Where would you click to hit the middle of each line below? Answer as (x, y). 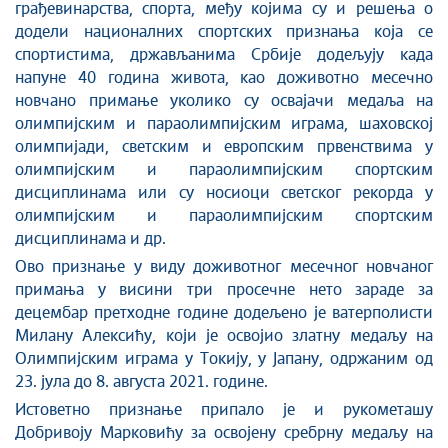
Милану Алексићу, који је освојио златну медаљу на (224, 336)
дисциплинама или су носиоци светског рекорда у (224, 193)
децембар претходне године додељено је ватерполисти (224, 313)
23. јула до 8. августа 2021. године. (141, 382)
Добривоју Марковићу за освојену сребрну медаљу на (224, 433)
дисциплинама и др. (90, 239)
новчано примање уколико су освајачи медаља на (224, 101)
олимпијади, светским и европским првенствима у (224, 147)
